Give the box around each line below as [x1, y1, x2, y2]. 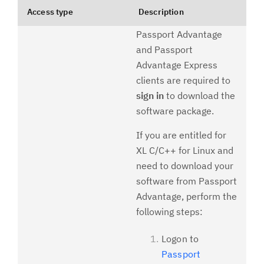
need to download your [136, 160, 233, 171]
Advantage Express [136, 59, 217, 71]
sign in [136, 90, 164, 101]
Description [138, 6, 184, 17]
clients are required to [136, 74, 230, 86]
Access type [27, 6, 73, 17]
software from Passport [136, 175, 237, 187]
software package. [136, 105, 214, 117]
